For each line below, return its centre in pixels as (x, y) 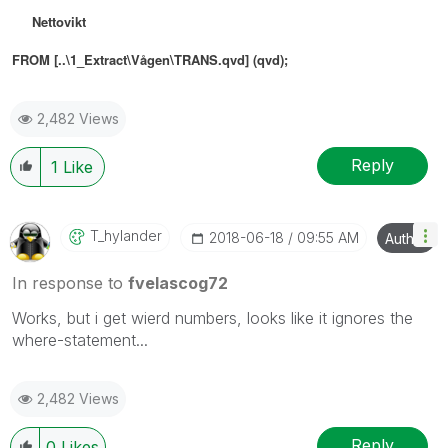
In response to (70, 282)
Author (406, 238)
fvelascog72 (178, 282)
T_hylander (126, 235)
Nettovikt (49, 21)
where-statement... (80, 339)
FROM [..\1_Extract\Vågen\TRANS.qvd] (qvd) (148, 59)
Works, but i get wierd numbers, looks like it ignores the (212, 317)
